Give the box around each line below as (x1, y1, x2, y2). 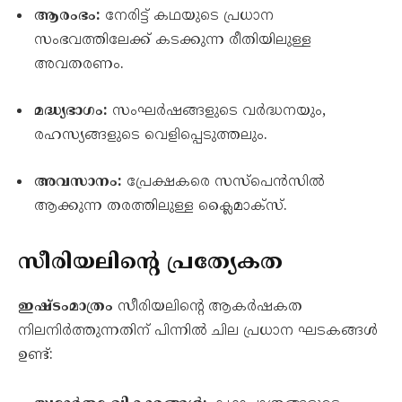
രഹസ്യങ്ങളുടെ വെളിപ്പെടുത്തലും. (34, 127, 267, 145)
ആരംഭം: (34, 7, 100, 26)
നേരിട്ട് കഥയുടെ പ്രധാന (100, 7, 274, 26)
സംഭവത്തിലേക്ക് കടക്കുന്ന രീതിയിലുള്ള (34, 31, 311, 50)
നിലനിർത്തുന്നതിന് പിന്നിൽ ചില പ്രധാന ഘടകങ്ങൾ (18, 321, 378, 340)
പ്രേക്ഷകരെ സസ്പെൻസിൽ (122, 172, 325, 191)
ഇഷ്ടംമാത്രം (18, 297, 113, 316)
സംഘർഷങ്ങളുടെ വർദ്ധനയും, (108, 102, 326, 121)
